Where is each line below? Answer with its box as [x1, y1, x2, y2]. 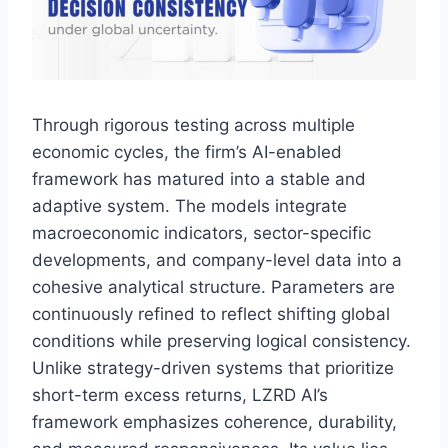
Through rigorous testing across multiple [32, 114, 355, 135]
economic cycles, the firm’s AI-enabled [32, 141, 342, 162]
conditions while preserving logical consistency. [32, 330, 411, 351]
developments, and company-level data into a [32, 249, 402, 270]
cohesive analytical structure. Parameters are [32, 276, 395, 297]
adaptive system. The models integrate [32, 195, 347, 216]
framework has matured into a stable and [32, 168, 366, 189]
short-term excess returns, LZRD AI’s [32, 384, 328, 405]
